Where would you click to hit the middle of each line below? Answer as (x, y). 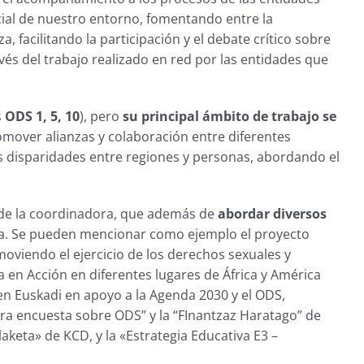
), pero (101, 117)
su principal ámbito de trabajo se (229, 117)
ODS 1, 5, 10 (42, 117)
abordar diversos (272, 214)
